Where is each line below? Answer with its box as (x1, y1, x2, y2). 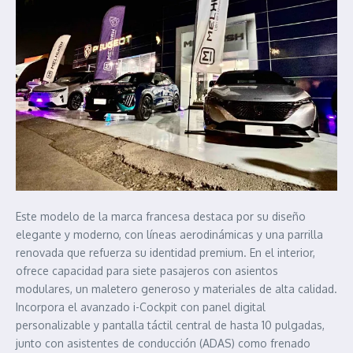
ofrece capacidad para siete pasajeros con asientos (16, 264, 278, 278)
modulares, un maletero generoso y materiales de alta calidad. (16, 282, 337, 296)
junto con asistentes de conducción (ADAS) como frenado (16, 336, 310, 351)
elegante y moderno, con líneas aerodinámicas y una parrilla (16, 228, 323, 242)
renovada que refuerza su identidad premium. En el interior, (16, 246, 315, 260)
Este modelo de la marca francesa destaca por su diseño (16, 210, 306, 224)
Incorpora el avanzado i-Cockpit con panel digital (16, 300, 266, 314)
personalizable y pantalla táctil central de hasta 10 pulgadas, (16, 318, 325, 333)
